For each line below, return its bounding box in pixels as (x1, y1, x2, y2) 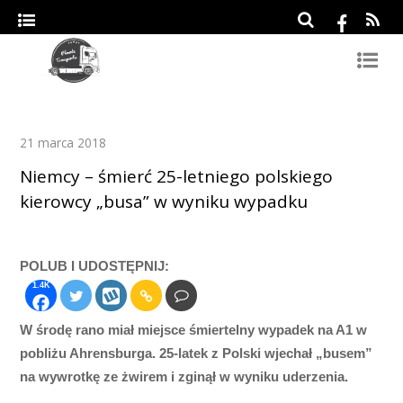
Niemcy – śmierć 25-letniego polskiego (20, 165, 334, 189)
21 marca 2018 (20, 134, 107, 152)
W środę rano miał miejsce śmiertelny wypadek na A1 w (20, 321, 368, 337)
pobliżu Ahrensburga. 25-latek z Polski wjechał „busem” (20, 345, 373, 361)
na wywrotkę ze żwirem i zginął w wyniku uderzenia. (20, 368, 349, 384)
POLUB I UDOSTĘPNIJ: (20, 258, 170, 274)
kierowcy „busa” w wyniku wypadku (20, 190, 309, 214)
